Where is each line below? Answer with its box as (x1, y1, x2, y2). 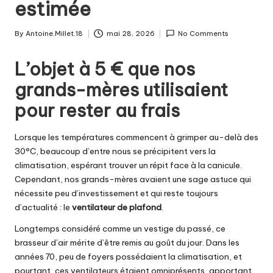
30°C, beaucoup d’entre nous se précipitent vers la (15, 145, 216, 157)
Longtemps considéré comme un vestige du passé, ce (15, 222, 225, 234)
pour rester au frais (15, 99, 180, 122)
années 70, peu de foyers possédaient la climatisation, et (15, 250, 242, 262)
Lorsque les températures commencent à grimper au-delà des (15, 131, 258, 143)
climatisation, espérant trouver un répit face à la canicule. (15, 159, 242, 171)
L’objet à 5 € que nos (15, 58, 195, 81)
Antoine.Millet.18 (26, 29, 83, 38)
